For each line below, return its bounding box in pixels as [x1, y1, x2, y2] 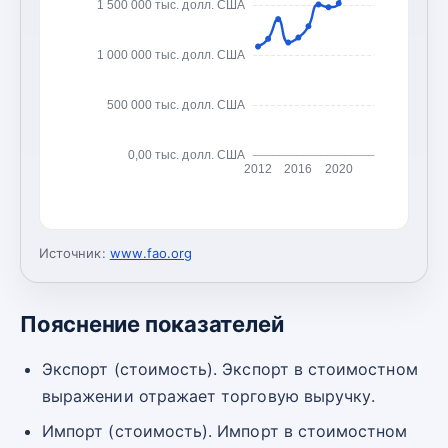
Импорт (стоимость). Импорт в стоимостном [42, 420, 408, 441]
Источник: [39, 244, 106, 261]
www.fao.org [109, 244, 193, 261]
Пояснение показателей [20, 310, 284, 337]
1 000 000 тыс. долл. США [96, 47, 246, 62]
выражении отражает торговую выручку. [42, 385, 376, 406]
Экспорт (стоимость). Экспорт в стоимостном [42, 358, 418, 379]
